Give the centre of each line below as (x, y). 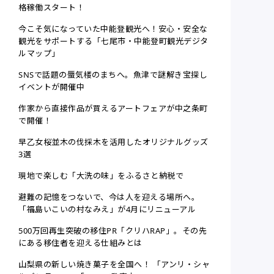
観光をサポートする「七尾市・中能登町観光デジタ (113, 41)
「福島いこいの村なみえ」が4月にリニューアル (107, 209)
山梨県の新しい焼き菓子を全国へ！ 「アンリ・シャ (114, 265)
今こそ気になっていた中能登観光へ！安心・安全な (113, 29)
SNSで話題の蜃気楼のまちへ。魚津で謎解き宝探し (113, 75)
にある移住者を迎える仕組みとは (80, 243)
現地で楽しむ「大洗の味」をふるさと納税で (101, 176)
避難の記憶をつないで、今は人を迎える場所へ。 (109, 197)
